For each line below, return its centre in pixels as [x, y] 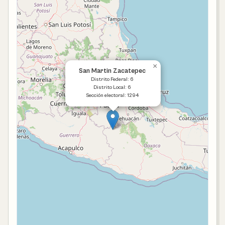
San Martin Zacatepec [112, 71]
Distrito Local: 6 [112, 87]
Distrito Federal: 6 [112, 79]
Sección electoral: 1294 [112, 95]
